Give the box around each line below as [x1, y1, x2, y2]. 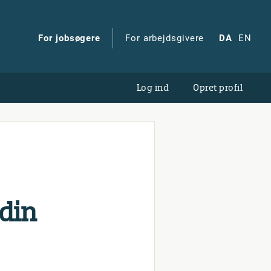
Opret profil [193, 82, 243, 93]
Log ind [136, 82, 169, 93]
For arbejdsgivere [125, 33, 204, 44]
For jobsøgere [38, 33, 101, 44]
